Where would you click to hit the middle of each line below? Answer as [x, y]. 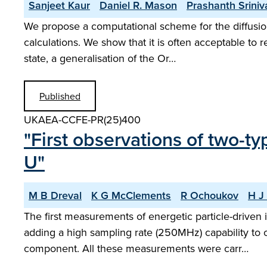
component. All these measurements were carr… [136, 248]
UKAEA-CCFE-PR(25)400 [82, 119]
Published [60, 96]
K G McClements [131, 195]
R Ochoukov [209, 195]
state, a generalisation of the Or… [100, 58]
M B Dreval [55, 195]
